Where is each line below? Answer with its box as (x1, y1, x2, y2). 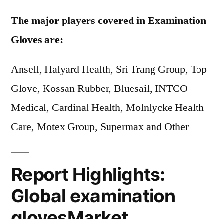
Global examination (11, 185, 175, 207)
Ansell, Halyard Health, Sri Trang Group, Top (11, 63, 207, 76)
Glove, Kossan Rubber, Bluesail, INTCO (11, 82, 188, 95)
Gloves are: (11, 33, 63, 46)
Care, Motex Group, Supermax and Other (11, 120, 189, 133)
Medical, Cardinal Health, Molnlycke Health (11, 101, 204, 114)
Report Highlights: (11, 163, 165, 185)
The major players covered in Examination (11, 14, 206, 27)
